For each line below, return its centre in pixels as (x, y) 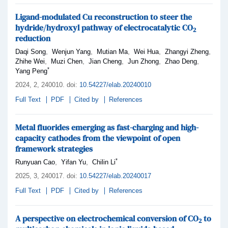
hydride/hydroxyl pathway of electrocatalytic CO (104, 27)
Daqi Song (31, 51)
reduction (33, 38)
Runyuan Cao (35, 162)
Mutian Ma (112, 51)
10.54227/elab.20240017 (115, 176)
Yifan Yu (74, 162)
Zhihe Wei (30, 61)
